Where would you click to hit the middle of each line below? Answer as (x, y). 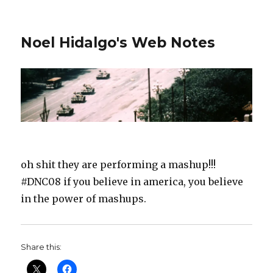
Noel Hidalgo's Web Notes (118, 43)
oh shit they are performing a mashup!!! (119, 165)
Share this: (41, 247)
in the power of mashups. (84, 199)
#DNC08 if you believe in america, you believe (132, 182)
